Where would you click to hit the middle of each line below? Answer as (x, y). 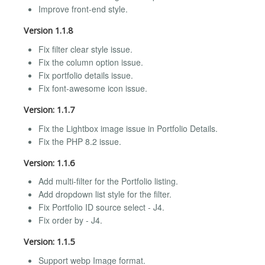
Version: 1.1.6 (49, 163)
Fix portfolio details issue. (86, 75)
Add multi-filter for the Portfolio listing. (108, 181)
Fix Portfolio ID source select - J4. (101, 207)
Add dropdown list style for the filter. (105, 194)
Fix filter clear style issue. (85, 49)
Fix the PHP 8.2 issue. (80, 141)
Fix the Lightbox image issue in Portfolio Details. (128, 128)
